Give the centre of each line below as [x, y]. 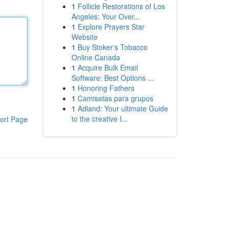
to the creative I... [99, 119]
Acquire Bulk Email [108, 67]
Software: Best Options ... [112, 78]
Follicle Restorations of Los [121, 6]
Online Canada [96, 57]
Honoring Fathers [106, 88]
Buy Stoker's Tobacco [112, 47]
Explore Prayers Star [111, 27]
